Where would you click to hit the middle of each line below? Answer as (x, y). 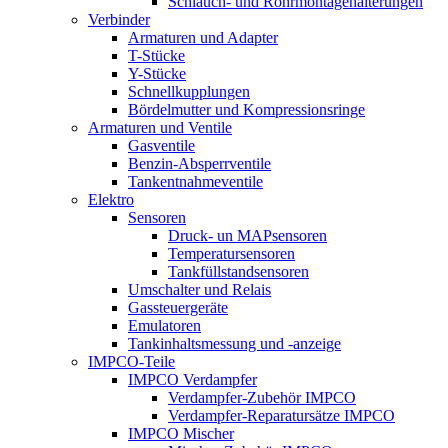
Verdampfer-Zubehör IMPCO (262, 397)
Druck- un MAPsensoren (247, 235)
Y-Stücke (157, 73)
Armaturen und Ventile (160, 127)
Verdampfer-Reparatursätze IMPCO (281, 415)
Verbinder (119, 19)
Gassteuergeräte (178, 307)
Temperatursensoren (231, 253)
